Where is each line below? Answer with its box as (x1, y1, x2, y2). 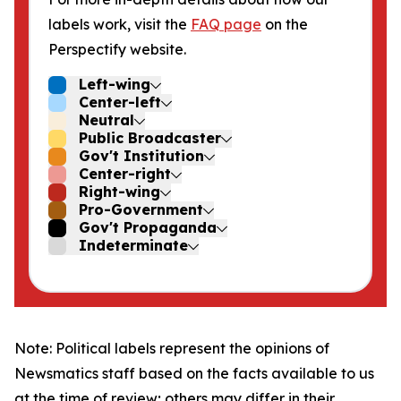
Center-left (79, 93, 161, 111)
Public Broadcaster (79, 129, 221, 147)
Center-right (79, 165, 171, 183)
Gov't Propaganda (79, 218, 217, 236)
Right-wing (79, 183, 160, 200)
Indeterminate (79, 236, 188, 254)
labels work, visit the (48, 15, 191, 33)
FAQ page (191, 15, 261, 33)
